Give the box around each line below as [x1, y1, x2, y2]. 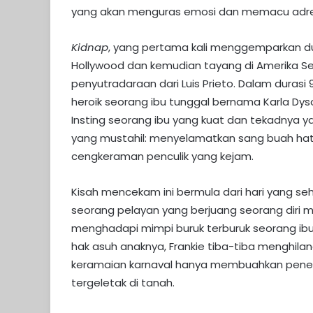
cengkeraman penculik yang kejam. [71, 149, 254, 164]
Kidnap [71, 40, 108, 55]
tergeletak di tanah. [71, 275, 175, 291]
